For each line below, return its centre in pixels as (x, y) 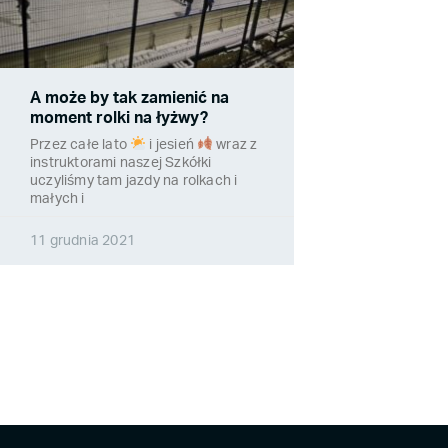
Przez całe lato (80, 145)
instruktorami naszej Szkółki (121, 163)
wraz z (235, 145)
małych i (57, 199)
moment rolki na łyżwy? (119, 118)
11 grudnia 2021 (82, 241)
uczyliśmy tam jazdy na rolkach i (134, 181)
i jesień (172, 145)
